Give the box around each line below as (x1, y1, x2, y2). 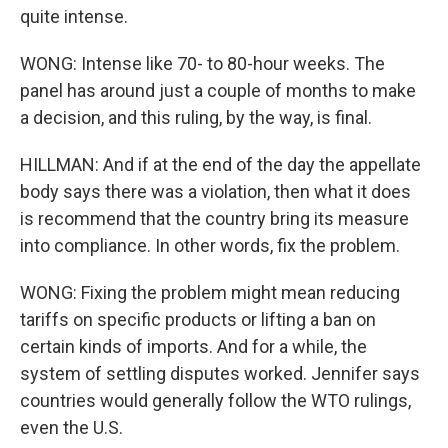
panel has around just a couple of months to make (20, 80, 416, 101)
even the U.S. (20, 417, 123, 438)
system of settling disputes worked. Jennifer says (20, 363, 420, 384)
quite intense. (20, 6, 128, 27)
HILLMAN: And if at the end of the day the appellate (20, 154, 421, 175)
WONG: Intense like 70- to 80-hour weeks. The (20, 53, 385, 74)
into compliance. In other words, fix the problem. (20, 235, 400, 256)
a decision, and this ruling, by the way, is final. (20, 107, 372, 128)
